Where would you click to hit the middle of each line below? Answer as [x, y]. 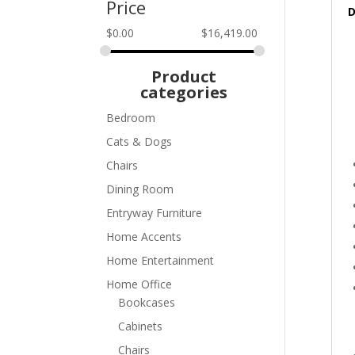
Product [183, 76]
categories [183, 92]
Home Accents [144, 236]
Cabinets [141, 326]
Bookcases [147, 302]
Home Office [139, 284]
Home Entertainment [160, 260]
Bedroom [131, 117]
